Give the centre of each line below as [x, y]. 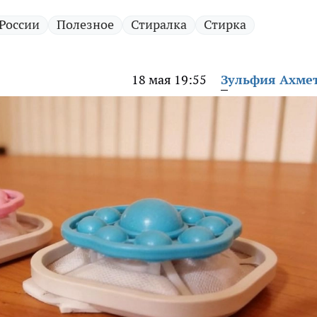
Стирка [225, 24]
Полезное [85, 24]
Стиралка [159, 24]
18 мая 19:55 [169, 80]
